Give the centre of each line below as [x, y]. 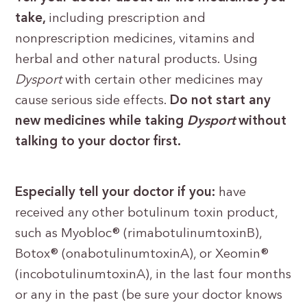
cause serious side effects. [93, 101]
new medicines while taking [101, 122]
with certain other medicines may [164, 81]
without [263, 122]
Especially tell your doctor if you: [117, 193]
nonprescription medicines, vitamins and [135, 39]
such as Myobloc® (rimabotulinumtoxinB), [139, 234]
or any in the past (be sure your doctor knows [149, 296]
